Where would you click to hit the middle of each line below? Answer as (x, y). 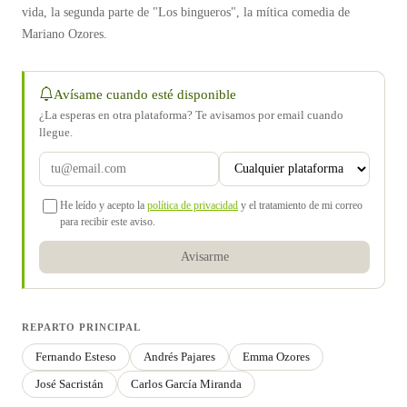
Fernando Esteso (76, 357)
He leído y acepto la (104, 205)
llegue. (56, 132)
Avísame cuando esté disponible (145, 94)
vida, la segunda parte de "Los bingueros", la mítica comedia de (186, 12)
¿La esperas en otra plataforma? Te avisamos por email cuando (191, 115)
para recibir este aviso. (108, 222)
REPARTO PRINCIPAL (81, 327)
